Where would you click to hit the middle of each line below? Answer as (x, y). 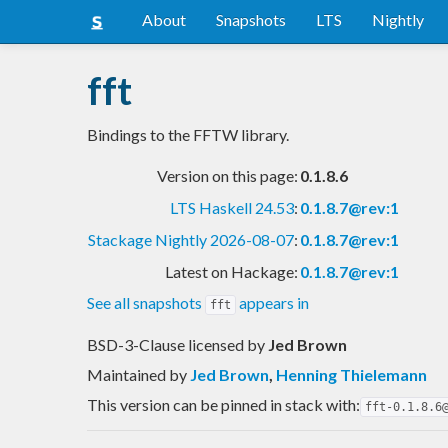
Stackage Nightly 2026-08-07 (191, 239)
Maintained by (138, 374)
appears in (272, 302)
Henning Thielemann (351, 374)
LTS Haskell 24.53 (232, 207)
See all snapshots (146, 302)
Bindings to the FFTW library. (188, 134)
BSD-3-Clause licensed (167, 344)
